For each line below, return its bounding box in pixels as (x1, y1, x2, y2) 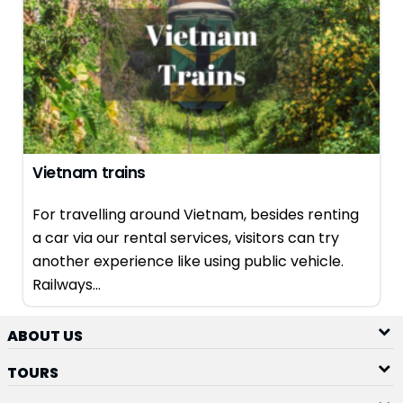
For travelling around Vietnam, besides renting (32, 204, 359, 225)
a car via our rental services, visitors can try (32, 228, 339, 248)
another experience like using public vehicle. (32, 251, 344, 272)
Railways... (32, 274, 101, 295)
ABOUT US (7, 326, 83, 346)
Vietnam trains (32, 162, 147, 184)
